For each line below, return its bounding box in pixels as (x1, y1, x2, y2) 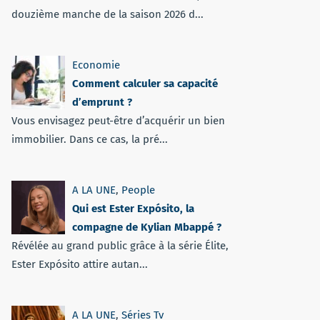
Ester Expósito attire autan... (11, 258, 148, 271)
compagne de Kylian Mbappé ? (72, 221, 221, 234)
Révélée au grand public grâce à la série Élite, (11, 239, 229, 252)
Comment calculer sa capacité (72, 77, 218, 90)
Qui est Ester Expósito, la (72, 202, 194, 215)
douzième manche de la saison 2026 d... (11, 8, 204, 21)
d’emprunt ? (72, 96, 132, 109)
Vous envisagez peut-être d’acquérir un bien (11, 114, 225, 127)
